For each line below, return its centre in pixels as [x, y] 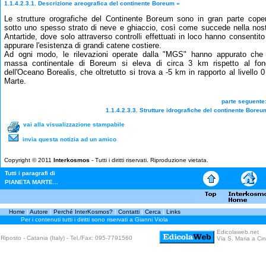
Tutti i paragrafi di [30, 173]
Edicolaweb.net [238, 232]
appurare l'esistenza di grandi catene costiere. [83, 45]
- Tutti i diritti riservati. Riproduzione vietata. [149, 160]
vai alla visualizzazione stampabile [74, 124]
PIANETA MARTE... [31, 182]
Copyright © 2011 [29, 160]
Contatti [129, 212]
